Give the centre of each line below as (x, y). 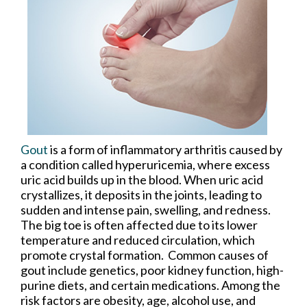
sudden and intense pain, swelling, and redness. (146, 210)
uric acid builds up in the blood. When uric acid (142, 180)
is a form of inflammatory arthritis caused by (165, 150)
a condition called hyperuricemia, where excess (145, 165)
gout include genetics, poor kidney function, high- (152, 270)
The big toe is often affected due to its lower (139, 225)
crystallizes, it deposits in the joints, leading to (141, 195)
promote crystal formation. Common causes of (145, 255)
